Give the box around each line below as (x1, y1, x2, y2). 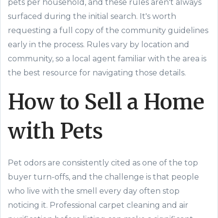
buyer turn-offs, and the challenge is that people (8, 172, 199, 182)
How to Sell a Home (8, 89, 204, 115)
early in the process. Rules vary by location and (8, 40, 189, 49)
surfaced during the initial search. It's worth (8, 12, 176, 21)
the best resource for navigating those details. (8, 68, 186, 77)
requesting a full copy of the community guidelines (8, 26, 208, 35)
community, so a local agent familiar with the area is (8, 54, 206, 63)
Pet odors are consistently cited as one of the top (8, 158, 198, 167)
